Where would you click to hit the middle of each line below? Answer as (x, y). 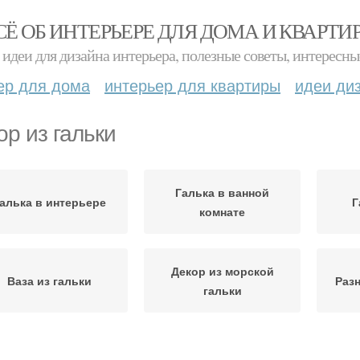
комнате (222, 211)
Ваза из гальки (49, 280)
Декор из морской (222, 271)
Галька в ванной (222, 192)
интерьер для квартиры (192, 85)
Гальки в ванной (222, 350)
